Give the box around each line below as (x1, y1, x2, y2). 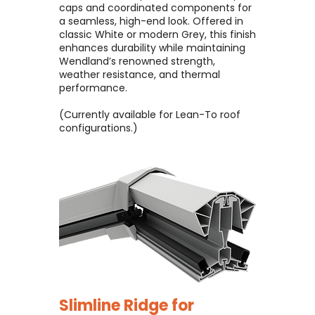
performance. (59, 81, 127, 95)
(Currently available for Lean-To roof (59, 108, 240, 122)
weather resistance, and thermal (59, 67, 220, 82)
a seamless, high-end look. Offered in (59, 14, 243, 28)
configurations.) (59, 121, 138, 135)
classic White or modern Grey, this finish (59, 27, 256, 41)
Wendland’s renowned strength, (59, 54, 215, 68)
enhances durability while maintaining (59, 41, 245, 55)
